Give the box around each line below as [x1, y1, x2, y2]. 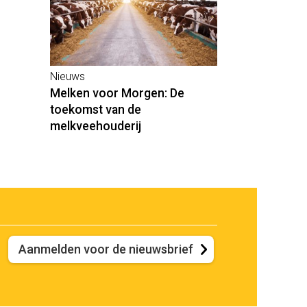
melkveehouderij [49, 119, 141, 133]
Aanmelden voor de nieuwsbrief [18, 241, 193, 256]
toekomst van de [49, 102, 141, 116]
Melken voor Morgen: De [49, 86, 184, 100]
